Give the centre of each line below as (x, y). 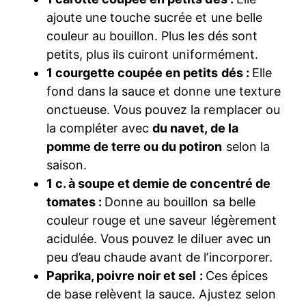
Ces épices (236, 276)
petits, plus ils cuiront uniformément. (152, 55)
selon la (246, 147)
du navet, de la (195, 128)
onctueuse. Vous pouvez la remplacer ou (163, 110)
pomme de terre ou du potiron (135, 147)
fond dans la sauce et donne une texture (164, 92)
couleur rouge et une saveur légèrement (162, 221)
